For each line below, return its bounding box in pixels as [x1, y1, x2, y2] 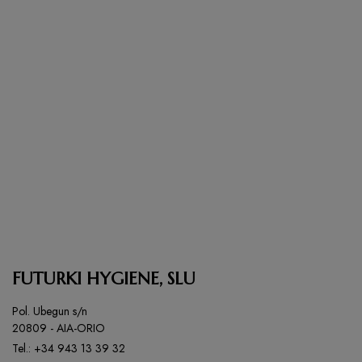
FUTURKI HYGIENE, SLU [12, 268, 196, 289]
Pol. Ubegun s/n [12, 303, 87, 319]
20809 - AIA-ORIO [12, 320, 105, 336]
